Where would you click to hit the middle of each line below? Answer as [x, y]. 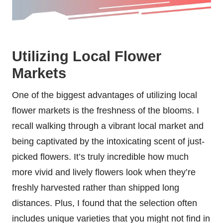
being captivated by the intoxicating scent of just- [108, 141]
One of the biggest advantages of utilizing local [105, 95]
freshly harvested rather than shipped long [96, 187]
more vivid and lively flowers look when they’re [104, 172]
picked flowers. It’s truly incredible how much [100, 157]
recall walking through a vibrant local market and [108, 126]
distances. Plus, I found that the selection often [105, 203]
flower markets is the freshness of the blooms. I [106, 110]
